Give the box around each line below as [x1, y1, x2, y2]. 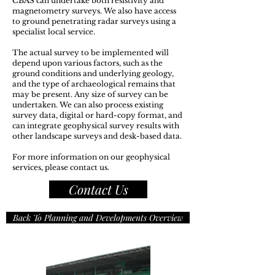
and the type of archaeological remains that [12, 79, 176, 88]
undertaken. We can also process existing [12, 100, 163, 109]
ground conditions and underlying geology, [12, 69, 174, 78]
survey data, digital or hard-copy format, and [12, 110, 182, 120]
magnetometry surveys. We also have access [12, 6, 176, 15]
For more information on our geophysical [12, 152, 170, 161]
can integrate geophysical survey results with [12, 121, 179, 130]
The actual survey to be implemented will [12, 48, 169, 57]
